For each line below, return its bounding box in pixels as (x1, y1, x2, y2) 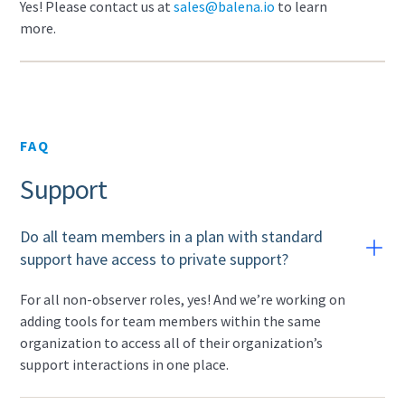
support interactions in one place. (20, 355, 230, 373)
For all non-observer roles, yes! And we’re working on (20, 290, 346, 308)
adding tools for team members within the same (20, 312, 322, 330)
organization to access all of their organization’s (20, 334, 324, 352)
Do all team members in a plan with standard (20, 226, 324, 247)
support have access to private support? (20, 249, 289, 269)
